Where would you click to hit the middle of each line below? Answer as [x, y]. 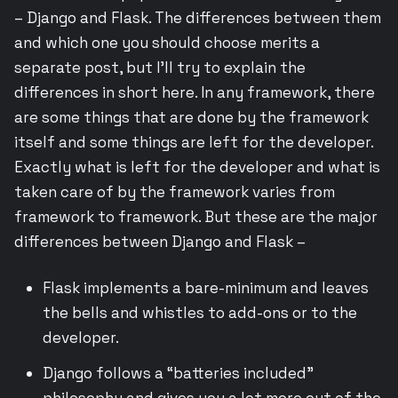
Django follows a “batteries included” [178, 373]
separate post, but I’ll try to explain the [160, 67]
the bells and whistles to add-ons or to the [200, 312]
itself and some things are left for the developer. [194, 142]
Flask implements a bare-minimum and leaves [206, 287]
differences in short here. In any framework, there [195, 92]
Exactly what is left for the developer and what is [197, 167]
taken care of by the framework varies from [175, 191]
